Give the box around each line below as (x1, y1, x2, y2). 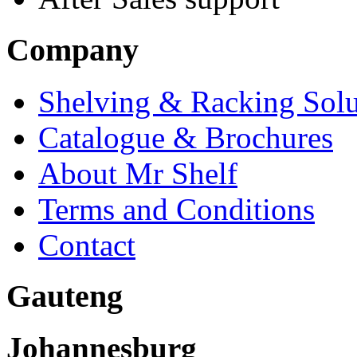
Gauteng (6, 278, 123, 315)
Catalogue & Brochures (38, 120, 333, 155)
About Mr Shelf (38, 155, 237, 190)
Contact (38, 227, 135, 262)
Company (6, 31, 139, 68)
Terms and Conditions (38, 191, 315, 226)
